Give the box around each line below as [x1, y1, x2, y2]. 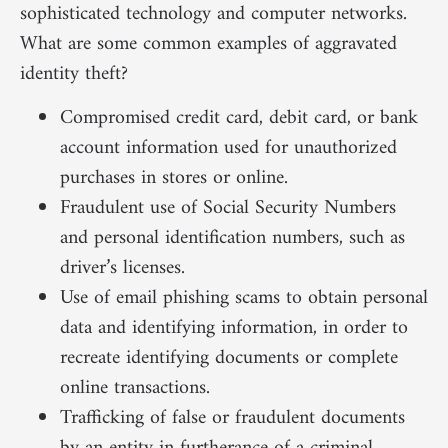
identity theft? [20, 56, 128, 92]
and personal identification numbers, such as [60, 221, 405, 257]
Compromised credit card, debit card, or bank [60, 101, 418, 137]
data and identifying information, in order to [60, 311, 408, 347]
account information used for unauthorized [60, 131, 397, 167]
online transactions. [60, 371, 210, 407]
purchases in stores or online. [60, 161, 288, 197]
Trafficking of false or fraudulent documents [60, 401, 405, 437]
